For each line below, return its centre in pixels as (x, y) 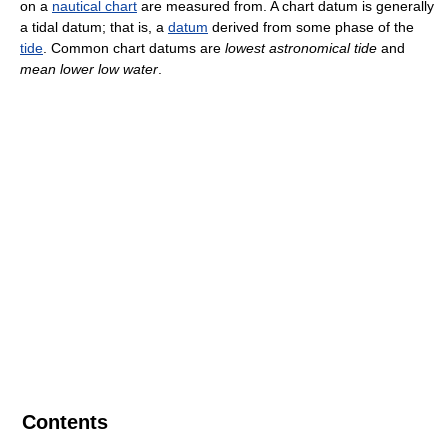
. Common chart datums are (134, 47)
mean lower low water (89, 68)
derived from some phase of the (311, 26)
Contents (65, 421)
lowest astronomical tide (301, 47)
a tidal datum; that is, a (94, 26)
